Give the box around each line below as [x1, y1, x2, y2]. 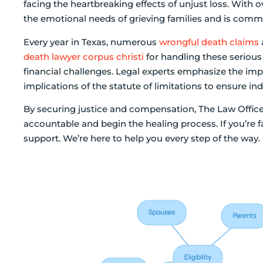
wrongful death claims [159, 36, 259, 48]
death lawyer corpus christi [23, 50, 144, 62]
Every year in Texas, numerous [23, 36, 159, 48]
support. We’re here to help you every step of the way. [23, 133, 260, 144]
